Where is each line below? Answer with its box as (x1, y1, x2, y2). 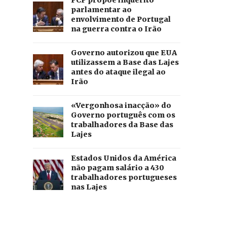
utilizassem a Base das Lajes (70, 58, 179, 67)
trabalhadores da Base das (70, 120, 173, 130)
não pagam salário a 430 (70, 163, 164, 173)
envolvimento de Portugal (70, 15, 171, 24)
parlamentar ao (70, 5, 132, 15)
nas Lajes (70, 182, 107, 192)
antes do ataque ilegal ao (70, 67, 166, 77)
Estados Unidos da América (70, 154, 176, 163)
